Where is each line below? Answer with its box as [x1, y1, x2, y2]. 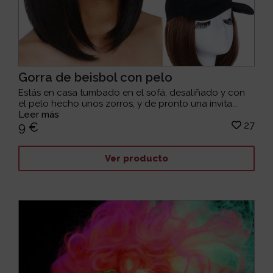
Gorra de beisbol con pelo [18, 69, 173, 85]
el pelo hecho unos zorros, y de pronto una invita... [18, 97, 238, 109]
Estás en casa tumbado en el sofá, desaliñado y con [18, 87, 246, 98]
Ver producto [104, 153, 168, 165]
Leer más [18, 108, 60, 120]
